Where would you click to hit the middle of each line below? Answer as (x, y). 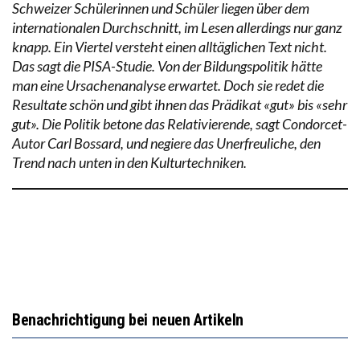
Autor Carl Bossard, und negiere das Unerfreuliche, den (166, 143)
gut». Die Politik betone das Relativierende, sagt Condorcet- (180, 124)
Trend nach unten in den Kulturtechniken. (129, 163)
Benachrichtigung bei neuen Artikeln (128, 320)
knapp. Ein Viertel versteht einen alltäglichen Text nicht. (170, 47)
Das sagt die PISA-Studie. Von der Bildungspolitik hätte (167, 66)
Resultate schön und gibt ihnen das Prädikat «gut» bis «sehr (180, 105)
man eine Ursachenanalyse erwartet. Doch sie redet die (168, 86)
